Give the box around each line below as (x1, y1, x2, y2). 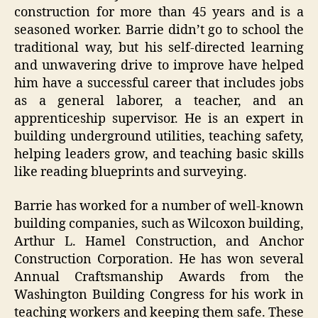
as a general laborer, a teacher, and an (14, 93, 304, 110)
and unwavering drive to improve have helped (14, 57, 304, 75)
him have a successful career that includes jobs (14, 75, 304, 92)
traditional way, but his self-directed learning (14, 40, 304, 57)
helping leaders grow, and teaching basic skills (14, 146, 304, 163)
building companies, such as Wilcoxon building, (14, 215, 304, 232)
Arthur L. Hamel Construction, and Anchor (14, 233, 304, 250)
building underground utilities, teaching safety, (14, 128, 304, 146)
